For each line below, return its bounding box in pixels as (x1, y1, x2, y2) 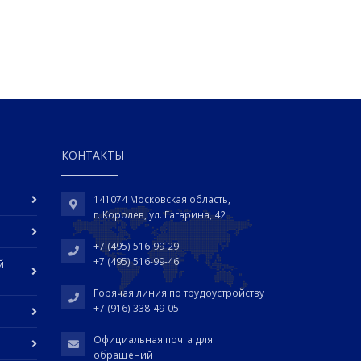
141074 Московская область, (93, 193, 230, 207)
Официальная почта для (93, 333, 213, 346)
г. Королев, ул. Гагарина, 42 (93, 208, 226, 222)
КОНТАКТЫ (61, 147, 124, 164)
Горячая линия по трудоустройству (93, 286, 264, 301)
